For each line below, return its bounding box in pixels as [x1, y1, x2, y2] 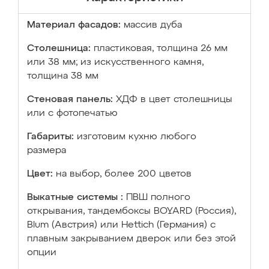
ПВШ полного [126, 193, 190, 202]
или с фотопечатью [27, 109, 118, 118]
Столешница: [27, 44, 91, 53]
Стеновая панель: [27, 95, 113, 104]
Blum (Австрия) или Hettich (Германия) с [27, 220, 216, 230]
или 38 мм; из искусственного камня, [27, 58, 204, 67]
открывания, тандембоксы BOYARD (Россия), [27, 207, 236, 216]
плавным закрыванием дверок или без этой [27, 234, 236, 244]
